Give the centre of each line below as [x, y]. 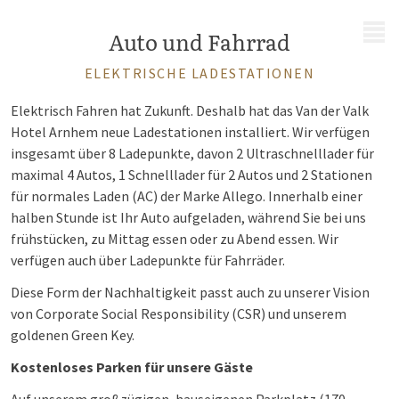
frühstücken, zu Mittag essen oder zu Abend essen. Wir [175, 239]
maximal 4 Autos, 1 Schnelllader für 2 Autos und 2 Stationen [191, 175]
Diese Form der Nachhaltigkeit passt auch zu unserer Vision [190, 292]
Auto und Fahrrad [199, 41]
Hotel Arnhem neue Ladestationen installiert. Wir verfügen [190, 132]
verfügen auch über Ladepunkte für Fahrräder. [148, 260]
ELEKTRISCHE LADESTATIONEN [199, 73]
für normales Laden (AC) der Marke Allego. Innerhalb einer [187, 196]
